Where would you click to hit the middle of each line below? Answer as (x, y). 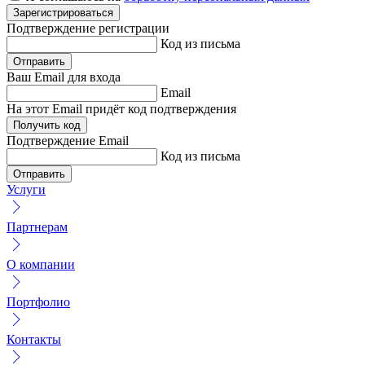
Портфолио (38, 301)
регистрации (134, 28)
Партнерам (37, 226)
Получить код (47, 125)
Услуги (26, 189)
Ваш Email (37, 77)
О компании (41, 264)
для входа (94, 77)
